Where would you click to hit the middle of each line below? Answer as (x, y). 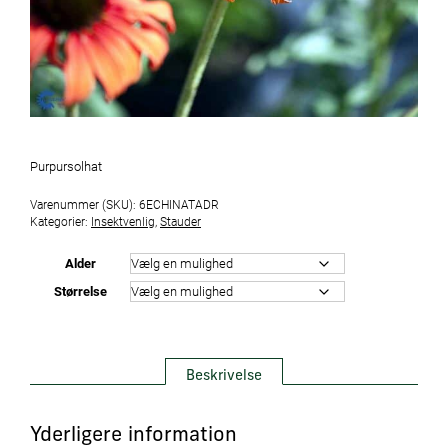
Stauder (180, 221)
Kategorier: (60, 221)
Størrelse (80, 291)
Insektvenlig (123, 221)
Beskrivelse (224, 376)
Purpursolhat (66, 166)
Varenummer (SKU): (84, 204)
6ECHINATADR (179, 204)
